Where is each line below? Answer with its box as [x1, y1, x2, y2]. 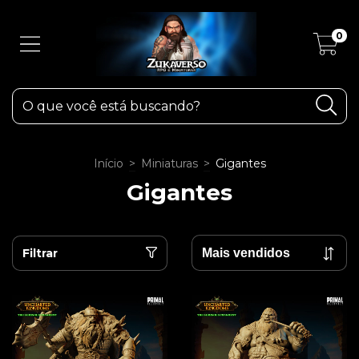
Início [93, 156, 123, 171]
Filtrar [22, 245, 58, 260]
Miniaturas [140, 156, 198, 171]
